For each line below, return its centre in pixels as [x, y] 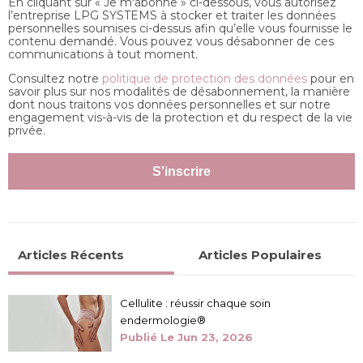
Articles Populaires [260, 255]
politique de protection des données [205, 79]
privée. [27, 131]
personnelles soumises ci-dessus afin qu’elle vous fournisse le [180, 29]
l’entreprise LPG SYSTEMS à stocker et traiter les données [172, 16]
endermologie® [163, 320]
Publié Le [147, 337]
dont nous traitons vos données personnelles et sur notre [169, 105]
